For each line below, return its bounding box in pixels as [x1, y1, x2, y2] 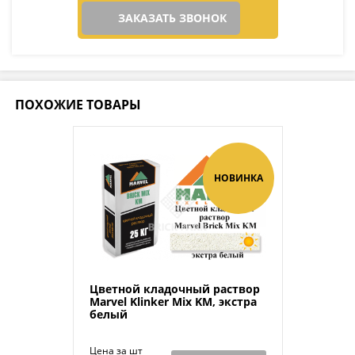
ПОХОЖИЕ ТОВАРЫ [15, 95, 141, 113]
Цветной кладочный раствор [89, 281, 260, 296]
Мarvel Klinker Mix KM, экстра [89, 293, 257, 309]
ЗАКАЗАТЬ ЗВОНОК [118, 10, 227, 25]
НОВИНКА [213, 170, 263, 185]
